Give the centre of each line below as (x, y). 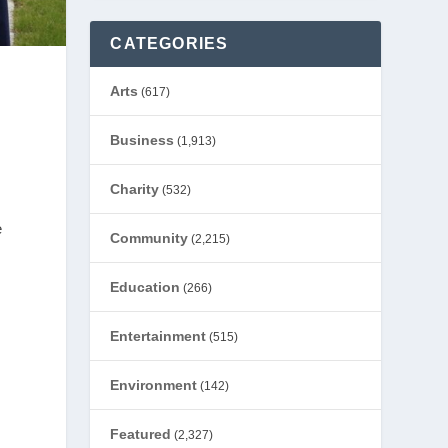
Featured (141, 434)
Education (145, 287)
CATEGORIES (169, 43)
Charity (135, 189)
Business (142, 140)
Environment (154, 385)
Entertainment (158, 336)
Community (149, 238)
